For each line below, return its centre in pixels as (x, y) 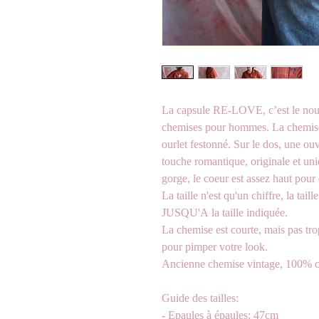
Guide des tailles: (200, 299)
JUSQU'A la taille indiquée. (225, 214)
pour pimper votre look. (215, 248)
